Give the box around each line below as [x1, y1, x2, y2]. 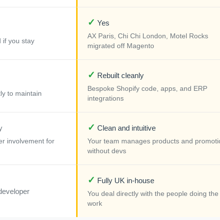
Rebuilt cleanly [95, 71, 144, 80]
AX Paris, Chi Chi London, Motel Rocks [87, 32, 208, 40]
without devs [87, 147, 126, 155]
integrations [87, 95, 124, 103]
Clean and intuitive [95, 124, 156, 133]
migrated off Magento [87, 42, 154, 50]
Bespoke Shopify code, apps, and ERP [87, 85, 207, 93]
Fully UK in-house [95, 176, 154, 185]
